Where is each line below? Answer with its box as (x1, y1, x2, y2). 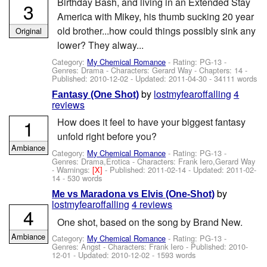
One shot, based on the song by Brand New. (57, 215, 243, 229)
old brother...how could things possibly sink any (57, 24, 256, 38)
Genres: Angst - (52, 240, 108, 252)
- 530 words (60, 172, 103, 184)
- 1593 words (150, 249, 196, 260)
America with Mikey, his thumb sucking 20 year (57, 10, 254, 24)
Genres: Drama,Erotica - (52, 155, 138, 167)
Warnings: (57, 163, 93, 175)
